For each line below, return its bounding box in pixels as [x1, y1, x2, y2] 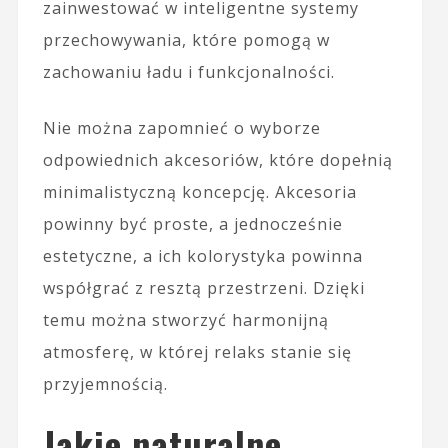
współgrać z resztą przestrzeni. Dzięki [42, 276, 365, 299]
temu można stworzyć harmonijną [42, 308, 329, 331]
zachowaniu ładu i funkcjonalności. [42, 60, 335, 83]
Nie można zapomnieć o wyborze [42, 116, 321, 139]
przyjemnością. [42, 372, 168, 395]
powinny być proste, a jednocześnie [42, 212, 343, 235]
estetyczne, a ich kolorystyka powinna [42, 244, 363, 267]
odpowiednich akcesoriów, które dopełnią [42, 148, 393, 171]
